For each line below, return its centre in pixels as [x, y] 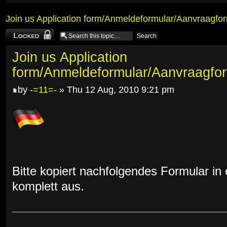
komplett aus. [48, 187]
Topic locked [21, 33]
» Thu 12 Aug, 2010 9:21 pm [116, 90]
